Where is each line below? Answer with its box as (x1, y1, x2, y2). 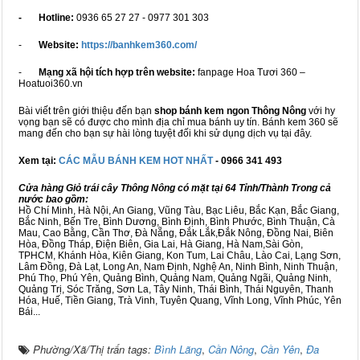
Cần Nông (208, 342, 254, 358)
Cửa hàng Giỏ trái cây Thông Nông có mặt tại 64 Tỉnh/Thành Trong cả (18, 182, 331, 194)
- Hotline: (18, 12, 74, 24)
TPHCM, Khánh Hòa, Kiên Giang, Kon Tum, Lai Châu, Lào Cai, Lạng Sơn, (18, 250, 341, 262)
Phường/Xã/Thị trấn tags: (33, 342, 154, 358)
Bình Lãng (154, 342, 202, 358)
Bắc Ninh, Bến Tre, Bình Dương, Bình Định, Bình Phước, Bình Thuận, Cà (18, 216, 335, 228)
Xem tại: (18, 155, 59, 167)
